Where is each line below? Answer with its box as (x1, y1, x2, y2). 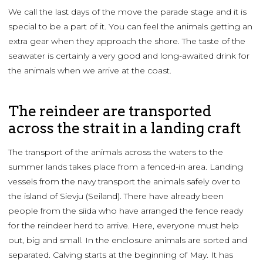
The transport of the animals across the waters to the (8, 147, 223, 158)
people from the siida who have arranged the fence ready (8, 205, 243, 217)
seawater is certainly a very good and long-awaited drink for (8, 50, 249, 62)
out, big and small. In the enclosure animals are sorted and (8, 235, 247, 246)
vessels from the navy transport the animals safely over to (8, 176, 241, 187)
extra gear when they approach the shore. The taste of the (8, 36, 245, 47)
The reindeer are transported (8, 102, 211, 120)
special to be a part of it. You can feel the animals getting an (8, 21, 252, 32)
